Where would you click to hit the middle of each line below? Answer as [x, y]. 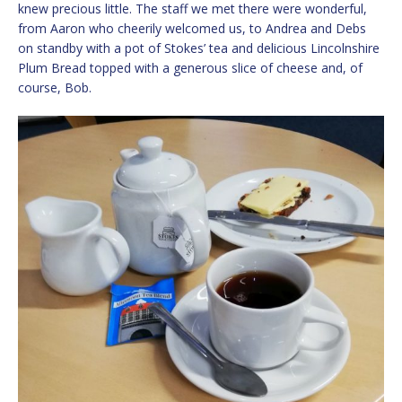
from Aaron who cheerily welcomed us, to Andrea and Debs [192, 28]
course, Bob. [55, 87]
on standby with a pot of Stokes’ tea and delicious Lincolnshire [199, 48]
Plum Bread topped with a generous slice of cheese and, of [190, 67]
